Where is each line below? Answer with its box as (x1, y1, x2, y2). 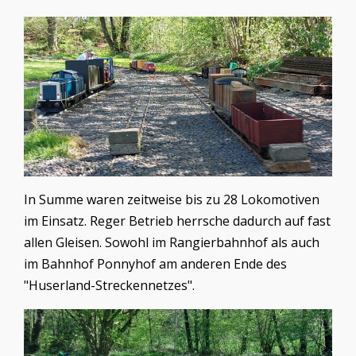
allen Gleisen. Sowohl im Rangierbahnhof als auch (24, 233, 319, 251)
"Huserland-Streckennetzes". (24, 276, 195, 294)
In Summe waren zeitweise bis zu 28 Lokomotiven (24, 190, 319, 208)
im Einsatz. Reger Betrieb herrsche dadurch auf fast (24, 211, 331, 230)
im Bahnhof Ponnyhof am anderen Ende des (24, 254, 287, 273)
